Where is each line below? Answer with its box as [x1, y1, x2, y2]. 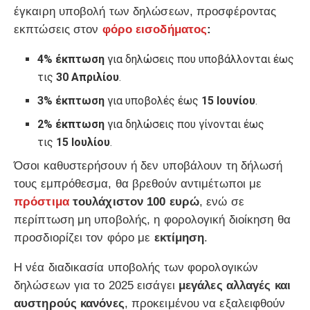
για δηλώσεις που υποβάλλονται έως [107, 53, 295, 66]
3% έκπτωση [37, 94, 108, 108]
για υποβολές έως [107, 94, 202, 108]
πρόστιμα [14, 195, 69, 209]
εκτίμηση [154, 231, 205, 245]
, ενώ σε [199, 195, 244, 209]
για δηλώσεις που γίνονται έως [107, 118, 265, 131]
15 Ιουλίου [56, 136, 111, 149]
